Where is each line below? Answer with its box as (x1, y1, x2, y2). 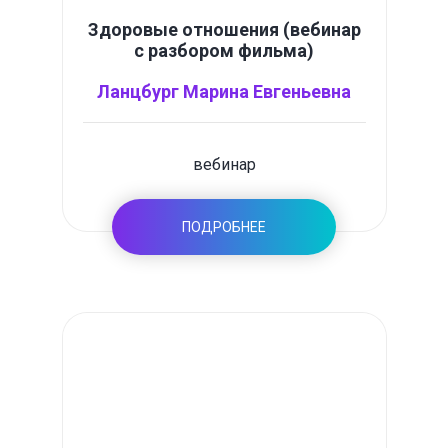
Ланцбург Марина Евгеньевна (97, 81, 351, 102)
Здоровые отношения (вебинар (87, 19, 361, 40)
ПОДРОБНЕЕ (182, 219, 266, 235)
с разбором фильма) (134, 40, 314, 61)
